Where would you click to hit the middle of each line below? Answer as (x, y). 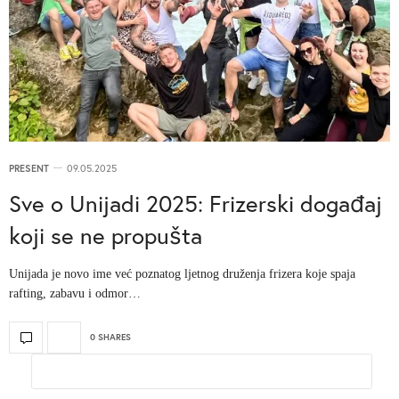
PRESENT (29, 168)
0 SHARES (110, 338)
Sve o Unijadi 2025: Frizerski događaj (195, 203)
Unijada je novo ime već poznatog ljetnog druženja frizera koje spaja (182, 273)
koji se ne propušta (106, 235)
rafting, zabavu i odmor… (75, 293)
